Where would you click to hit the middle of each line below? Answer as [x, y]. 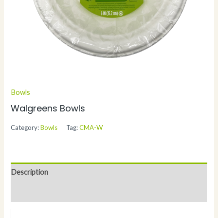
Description [30, 172]
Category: [26, 128]
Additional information [46, 192]
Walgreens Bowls [48, 108]
